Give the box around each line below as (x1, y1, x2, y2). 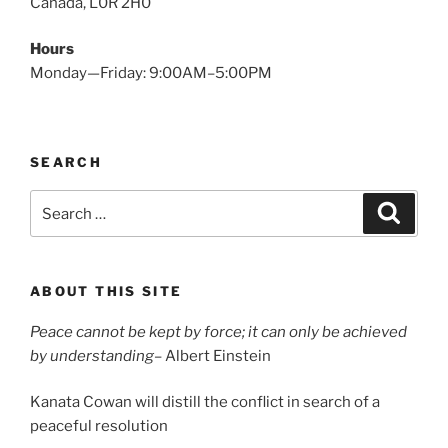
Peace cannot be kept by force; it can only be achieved (30, 322, 407, 341)
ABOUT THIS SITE (30, 283, 183, 300)
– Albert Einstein (154, 346, 271, 365)
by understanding (30, 346, 154, 365)
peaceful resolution (30, 417, 168, 436)
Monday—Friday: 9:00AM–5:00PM (30, 64, 272, 83)
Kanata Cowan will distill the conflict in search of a (30, 393, 380, 412)
